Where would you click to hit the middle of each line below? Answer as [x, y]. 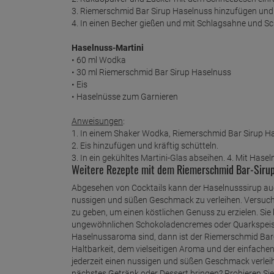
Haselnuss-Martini [108, 47]
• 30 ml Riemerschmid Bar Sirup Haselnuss [151, 72]
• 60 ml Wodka [99, 60]
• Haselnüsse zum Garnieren [125, 96]
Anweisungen [97, 121]
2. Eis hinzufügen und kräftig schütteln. [145, 145]
